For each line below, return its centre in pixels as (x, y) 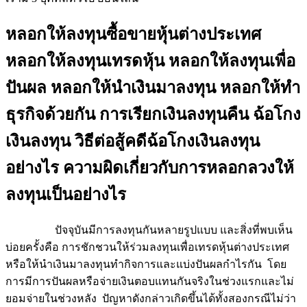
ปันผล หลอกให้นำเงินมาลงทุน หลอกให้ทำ (153, 87)
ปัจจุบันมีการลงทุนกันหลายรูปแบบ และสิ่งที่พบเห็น (149, 230)
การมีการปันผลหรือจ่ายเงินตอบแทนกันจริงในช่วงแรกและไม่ (150, 281)
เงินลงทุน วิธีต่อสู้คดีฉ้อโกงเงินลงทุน (133, 141)
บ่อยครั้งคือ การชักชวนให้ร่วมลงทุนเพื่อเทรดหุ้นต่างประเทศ (147, 247)
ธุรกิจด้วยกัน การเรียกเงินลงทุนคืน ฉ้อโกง (153, 114)
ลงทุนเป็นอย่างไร (66, 194)
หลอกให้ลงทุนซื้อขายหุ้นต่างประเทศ (133, 34)
